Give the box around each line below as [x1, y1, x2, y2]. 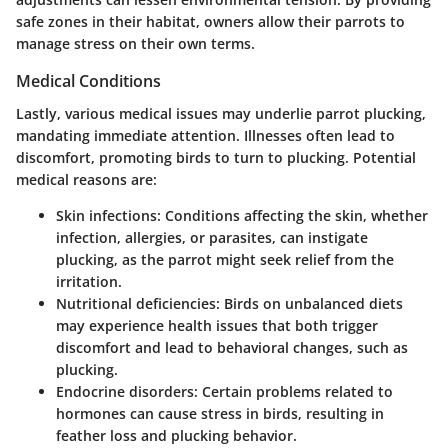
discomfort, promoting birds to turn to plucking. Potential [16, 147, 416, 167]
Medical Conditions [16, 70, 161, 93]
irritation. [56, 271, 122, 291]
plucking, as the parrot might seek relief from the [56, 249, 394, 269]
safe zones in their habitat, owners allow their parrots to [16, 12, 405, 32]
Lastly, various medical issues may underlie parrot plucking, [16, 103, 426, 123]
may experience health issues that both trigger [56, 315, 378, 335]
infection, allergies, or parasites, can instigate [56, 227, 368, 247]
